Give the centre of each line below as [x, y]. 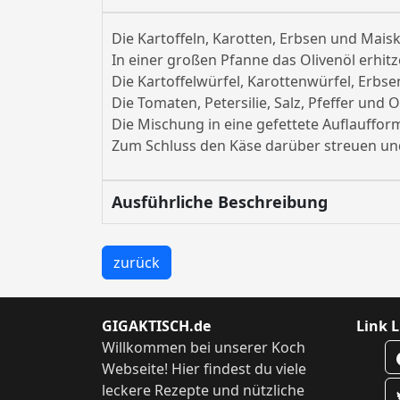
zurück [137, 263]
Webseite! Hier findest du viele [204, 369]
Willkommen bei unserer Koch [204, 348]
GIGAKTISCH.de [156, 326]
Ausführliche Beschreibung [220, 202]
